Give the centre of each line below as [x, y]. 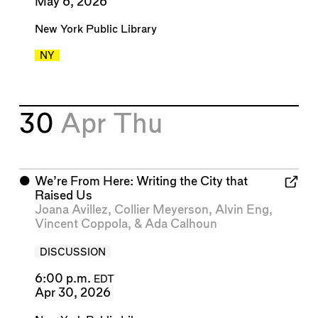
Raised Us [63, 196]
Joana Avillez [71, 210]
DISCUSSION [72, 252]
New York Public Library [95, 29]
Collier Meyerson [161, 210]
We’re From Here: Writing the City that [141, 182]
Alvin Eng [242, 210]
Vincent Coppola [81, 224]
